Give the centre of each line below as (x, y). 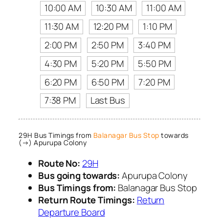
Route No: (59, 164)
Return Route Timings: (87, 200)
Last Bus (108, 100)
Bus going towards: (79, 176)
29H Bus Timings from (56, 135)
